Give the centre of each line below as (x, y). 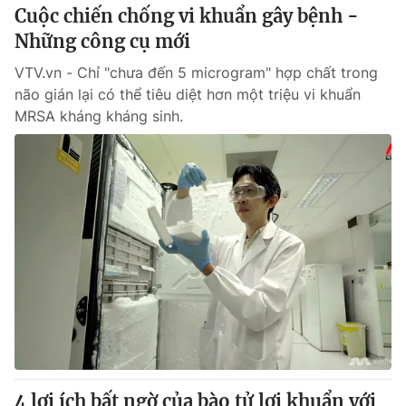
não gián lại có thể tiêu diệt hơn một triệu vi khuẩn (188, 94)
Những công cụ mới (102, 41)
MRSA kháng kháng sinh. (99, 116)
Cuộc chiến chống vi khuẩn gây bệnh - (187, 16)
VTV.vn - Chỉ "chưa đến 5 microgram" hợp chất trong (196, 72)
